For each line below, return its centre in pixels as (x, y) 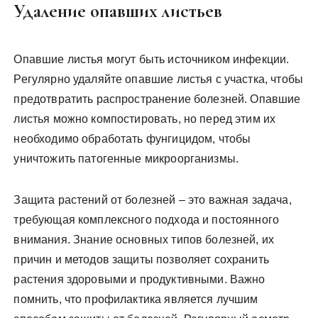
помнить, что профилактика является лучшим (136, 299)
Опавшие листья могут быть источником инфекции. (152, 59)
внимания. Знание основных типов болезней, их (144, 239)
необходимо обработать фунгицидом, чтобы (132, 138)
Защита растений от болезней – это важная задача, (153, 199)
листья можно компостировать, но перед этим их (145, 119)
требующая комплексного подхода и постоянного (147, 219)
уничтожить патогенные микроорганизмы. (126, 158)
